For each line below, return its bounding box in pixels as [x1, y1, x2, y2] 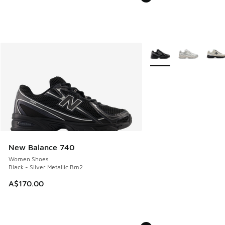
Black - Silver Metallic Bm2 [9, 163, 83, 171]
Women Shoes [9, 155, 48, 163]
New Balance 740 [9, 143, 74, 152]
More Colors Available [142, 45, 220, 54]
